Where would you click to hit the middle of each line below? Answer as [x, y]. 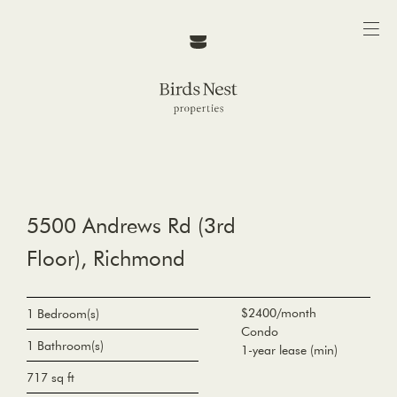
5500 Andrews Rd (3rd [131, 225]
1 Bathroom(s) [65, 346]
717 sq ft [51, 378]
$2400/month [279, 313]
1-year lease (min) [290, 350]
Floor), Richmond [106, 257]
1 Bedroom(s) [63, 314]
